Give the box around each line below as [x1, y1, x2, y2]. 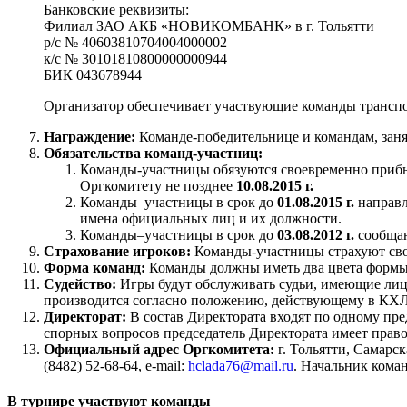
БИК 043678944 [44, 66, 142, 83]
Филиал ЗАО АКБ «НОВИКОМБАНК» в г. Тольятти [44, 17, 374, 34]
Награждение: [44, 128, 139, 144]
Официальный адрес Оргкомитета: [44, 341, 278, 357]
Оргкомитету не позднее [80, 177, 236, 194]
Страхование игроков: [44, 243, 191, 259]
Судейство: [44, 275, 116, 292]
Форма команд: [44, 259, 145, 275]
